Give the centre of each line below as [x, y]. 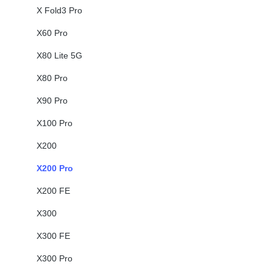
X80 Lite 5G [59, 55]
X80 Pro [52, 78]
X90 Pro [52, 100]
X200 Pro [55, 168]
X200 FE [53, 190]
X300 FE [53, 236]
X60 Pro [52, 33]
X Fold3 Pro [59, 10]
